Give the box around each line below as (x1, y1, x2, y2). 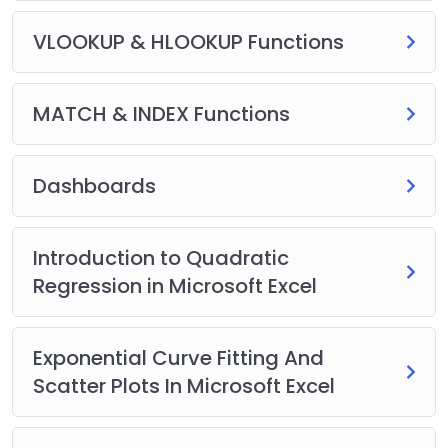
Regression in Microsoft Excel (33, 272, 317, 300)
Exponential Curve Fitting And (33, 344, 324, 372)
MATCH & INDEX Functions (33, 100, 290, 128)
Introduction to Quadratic (33, 244, 289, 272)
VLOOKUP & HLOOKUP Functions (33, 28, 344, 56)
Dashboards (33, 172, 156, 200)
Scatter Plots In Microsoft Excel (33, 372, 335, 400)
